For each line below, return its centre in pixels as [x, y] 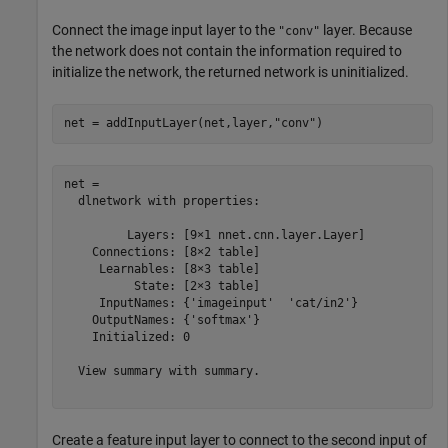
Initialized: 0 [126, 337]
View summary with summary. [161, 371]
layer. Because [366, 29]
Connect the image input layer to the [165, 29]
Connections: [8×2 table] [161, 252]
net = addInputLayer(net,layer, [168, 123]
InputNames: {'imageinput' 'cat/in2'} [210, 303]
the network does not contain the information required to [227, 50]
